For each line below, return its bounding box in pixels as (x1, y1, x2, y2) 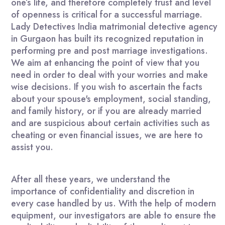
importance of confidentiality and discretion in (11, 184, 194, 198)
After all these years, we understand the (11, 172, 170, 186)
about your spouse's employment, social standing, (11, 92, 211, 105)
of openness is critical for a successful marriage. (11, 8, 202, 21)
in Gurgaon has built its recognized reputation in (11, 32, 203, 45)
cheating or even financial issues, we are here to (11, 128, 203, 142)
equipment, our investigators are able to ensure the (11, 208, 216, 222)
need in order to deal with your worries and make (11, 68, 208, 81)
